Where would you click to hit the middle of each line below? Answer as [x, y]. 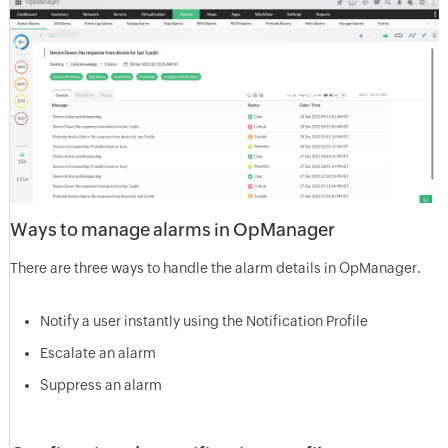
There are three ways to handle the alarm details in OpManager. [215, 267]
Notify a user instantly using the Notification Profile [203, 320]
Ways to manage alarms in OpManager [172, 229]
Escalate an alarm [97, 352]
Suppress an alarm [100, 384]
